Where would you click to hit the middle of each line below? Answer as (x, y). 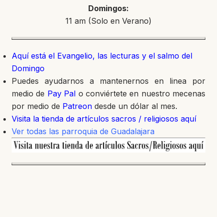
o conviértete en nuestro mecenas (140, 93)
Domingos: (108, 8)
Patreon (77, 106)
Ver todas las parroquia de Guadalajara (83, 131)
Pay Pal (62, 93)
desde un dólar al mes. (135, 106)
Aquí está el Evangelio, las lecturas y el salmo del (102, 56)
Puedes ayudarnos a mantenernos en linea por (108, 81)
